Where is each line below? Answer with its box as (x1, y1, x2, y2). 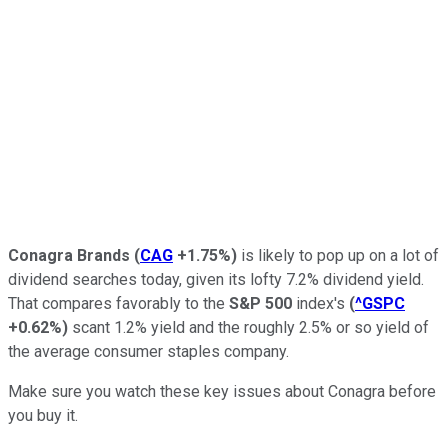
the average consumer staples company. (8, 341, 289, 361)
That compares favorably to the (8, 293, 229, 313)
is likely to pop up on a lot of (237, 245, 439, 265)
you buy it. (8, 405, 78, 425)
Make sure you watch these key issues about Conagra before (8, 381, 436, 401)
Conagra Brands (8, 245, 130, 265)
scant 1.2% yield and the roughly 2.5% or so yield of (68, 317, 429, 337)
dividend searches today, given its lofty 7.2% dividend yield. (8, 269, 424, 289)
